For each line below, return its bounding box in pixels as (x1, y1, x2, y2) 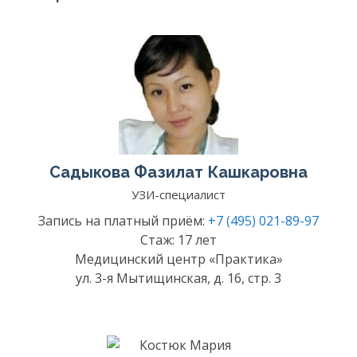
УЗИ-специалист (131, 186, 226, 202)
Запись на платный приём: (38, 212, 208, 229)
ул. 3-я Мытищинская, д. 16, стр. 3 (76, 269, 281, 287)
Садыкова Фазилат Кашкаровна (49, 163, 308, 182)
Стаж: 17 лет (140, 231, 217, 249)
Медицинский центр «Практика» (74, 250, 283, 268)
